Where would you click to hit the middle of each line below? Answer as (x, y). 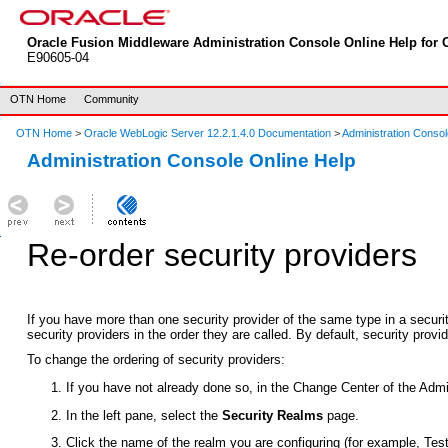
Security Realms (273, 415)
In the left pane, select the (144, 415)
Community (111, 99)
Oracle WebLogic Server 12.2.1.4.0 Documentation (209, 133)
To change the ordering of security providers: (155, 360)
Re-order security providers (221, 255)
